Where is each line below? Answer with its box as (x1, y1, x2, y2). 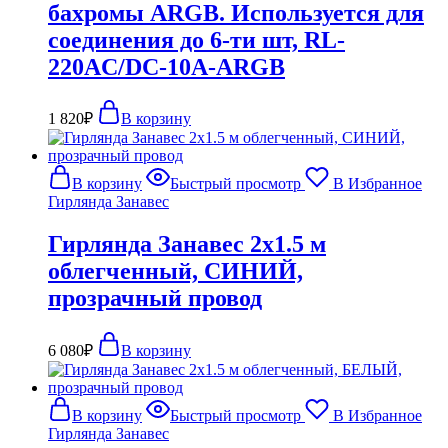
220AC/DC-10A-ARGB (48, 53, 285, 80)
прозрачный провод (48, 285, 262, 312)
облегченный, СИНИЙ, (48, 258, 303, 285)
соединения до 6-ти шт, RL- (48, 26, 345, 53)
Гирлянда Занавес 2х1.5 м (48, 231, 326, 258)
